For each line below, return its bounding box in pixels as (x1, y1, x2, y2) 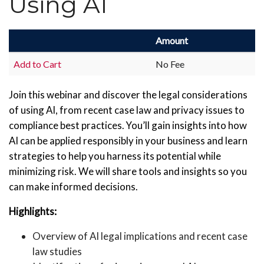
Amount (156, 35, 188, 46)
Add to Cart (14, 58, 61, 70)
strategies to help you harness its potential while (9, 150, 221, 162)
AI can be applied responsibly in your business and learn (9, 134, 247, 147)
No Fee (156, 58, 184, 70)
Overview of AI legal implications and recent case (32, 230, 247, 242)
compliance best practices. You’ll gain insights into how (9, 119, 247, 131)
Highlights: (9, 205, 57, 217)
